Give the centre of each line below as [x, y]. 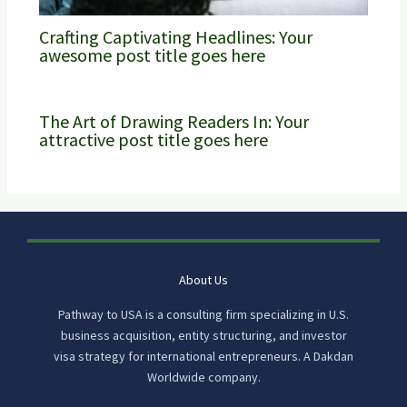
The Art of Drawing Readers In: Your [174, 121]
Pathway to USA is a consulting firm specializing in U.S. [203, 315]
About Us [203, 280]
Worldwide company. [203, 377]
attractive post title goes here [153, 139]
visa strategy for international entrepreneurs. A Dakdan [203, 357]
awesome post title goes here [152, 55]
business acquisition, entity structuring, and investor [203, 336]
